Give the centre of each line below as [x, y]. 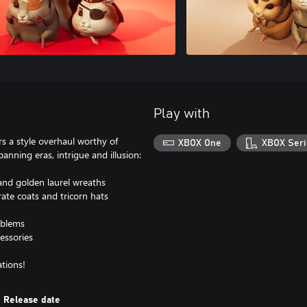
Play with [182, 113]
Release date [32, 300]
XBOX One [200, 143]
